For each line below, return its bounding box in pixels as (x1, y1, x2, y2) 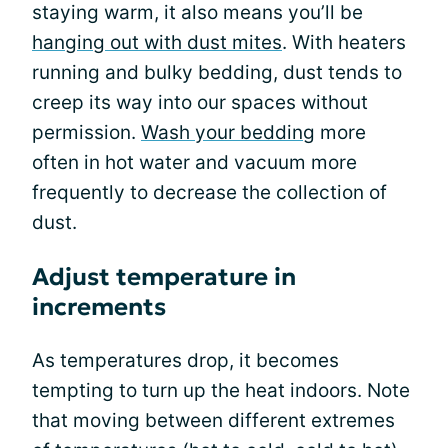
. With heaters (282, 30, 406, 54)
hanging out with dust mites (32, 30, 282, 54)
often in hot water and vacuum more (32, 150, 357, 174)
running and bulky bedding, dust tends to (32, 60, 402, 84)
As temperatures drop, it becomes (32, 348, 339, 372)
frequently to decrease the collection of (32, 180, 387, 204)
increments (32, 291, 166, 322)
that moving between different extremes (32, 408, 395, 432)
